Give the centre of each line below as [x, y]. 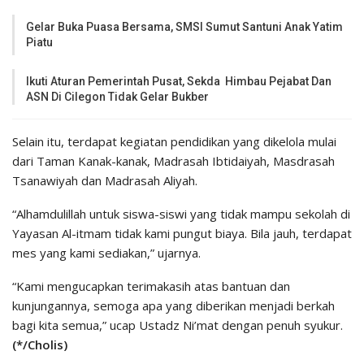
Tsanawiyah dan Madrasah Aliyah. [105, 181]
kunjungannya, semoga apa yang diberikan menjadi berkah [173, 306]
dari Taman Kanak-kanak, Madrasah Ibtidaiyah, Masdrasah [173, 161]
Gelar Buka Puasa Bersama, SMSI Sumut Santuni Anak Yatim [184, 27]
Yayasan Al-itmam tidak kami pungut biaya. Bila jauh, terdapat [182, 234]
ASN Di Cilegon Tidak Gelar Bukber [117, 97]
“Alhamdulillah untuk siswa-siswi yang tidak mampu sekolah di [181, 214]
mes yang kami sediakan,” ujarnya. [106, 253]
